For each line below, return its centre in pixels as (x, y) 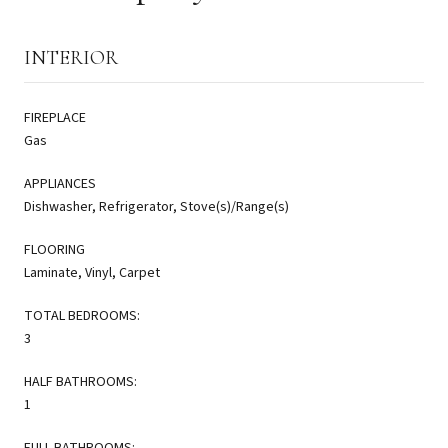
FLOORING (54, 249)
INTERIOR (71, 57)
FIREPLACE (55, 117)
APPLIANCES (60, 183)
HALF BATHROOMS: (80, 381)
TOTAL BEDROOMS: (82, 315)
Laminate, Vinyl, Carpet (92, 272)
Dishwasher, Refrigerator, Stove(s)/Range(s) (156, 206)
